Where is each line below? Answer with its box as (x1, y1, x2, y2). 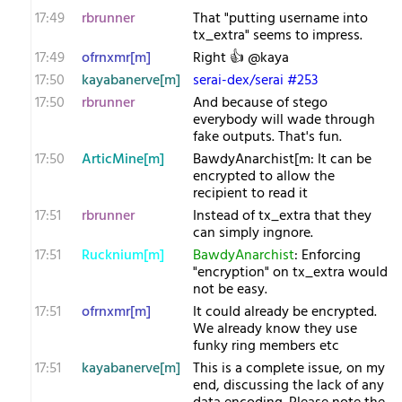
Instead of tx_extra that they (193, 205, 371, 228)
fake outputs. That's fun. (193, 126, 342, 149)
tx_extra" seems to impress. (193, 24, 363, 48)
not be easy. (193, 278, 267, 301)
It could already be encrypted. (193, 301, 377, 324)
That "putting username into (193, 7, 368, 31)
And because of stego (193, 92, 328, 115)
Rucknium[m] (82, 244, 164, 267)
